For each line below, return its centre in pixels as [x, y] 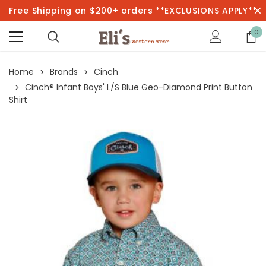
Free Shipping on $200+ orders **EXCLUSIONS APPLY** [133, 11]
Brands [64, 72]
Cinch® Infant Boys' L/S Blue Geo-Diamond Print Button [139, 87]
